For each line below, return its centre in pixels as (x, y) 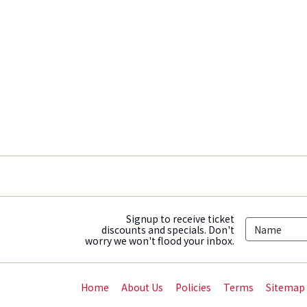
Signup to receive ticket (180, 218)
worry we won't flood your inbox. (160, 240)
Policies (193, 287)
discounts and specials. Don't (168, 229)
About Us (142, 287)
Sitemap (285, 287)
